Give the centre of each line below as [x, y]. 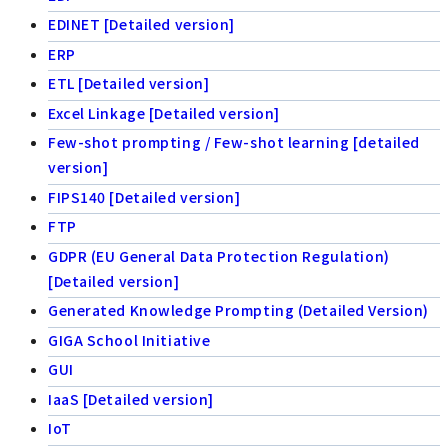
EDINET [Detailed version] [141, 24]
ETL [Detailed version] [129, 83]
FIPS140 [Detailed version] [144, 196]
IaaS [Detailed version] [131, 398]
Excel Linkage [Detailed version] [164, 112]
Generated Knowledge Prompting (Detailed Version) [238, 310]
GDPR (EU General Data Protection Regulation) [219, 255]
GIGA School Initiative [129, 339]
